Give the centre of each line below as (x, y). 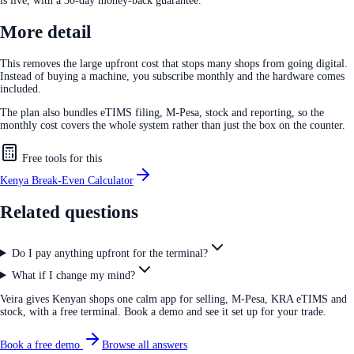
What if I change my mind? (73, 275)
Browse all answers (145, 345)
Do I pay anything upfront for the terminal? (109, 253)
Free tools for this (60, 158)
